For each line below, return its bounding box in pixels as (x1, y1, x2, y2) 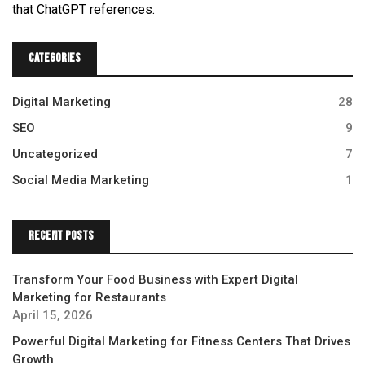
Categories (29, 50, 81, 66)
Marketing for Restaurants (12, 289, 166, 305)
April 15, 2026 (12, 307, 93, 323)
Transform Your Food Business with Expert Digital (12, 271, 298, 287)
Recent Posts (29, 227, 94, 244)
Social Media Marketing (12, 172, 149, 187)
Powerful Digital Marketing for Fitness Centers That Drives (12, 333, 350, 349)
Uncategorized (12, 146, 98, 161)
